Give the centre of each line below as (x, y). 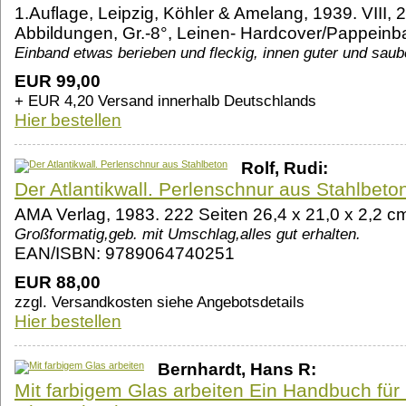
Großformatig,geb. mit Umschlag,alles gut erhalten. (188, 234)
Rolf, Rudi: (285, 169)
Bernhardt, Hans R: (237, 370)
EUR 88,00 (58, 283)
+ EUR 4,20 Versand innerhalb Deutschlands (165, 101)
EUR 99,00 (58, 82)
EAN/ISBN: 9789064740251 (125, 254)
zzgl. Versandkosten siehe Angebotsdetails (159, 302)
